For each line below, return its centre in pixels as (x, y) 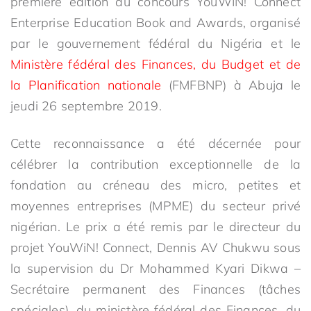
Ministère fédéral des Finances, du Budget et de (155, 64)
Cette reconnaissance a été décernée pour (155, 143)
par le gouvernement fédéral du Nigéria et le (155, 43)
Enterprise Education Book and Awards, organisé (155, 23)
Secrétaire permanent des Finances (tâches (155, 289)
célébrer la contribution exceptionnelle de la (155, 164)
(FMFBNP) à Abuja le (235, 85)
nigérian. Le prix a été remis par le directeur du (155, 227)
